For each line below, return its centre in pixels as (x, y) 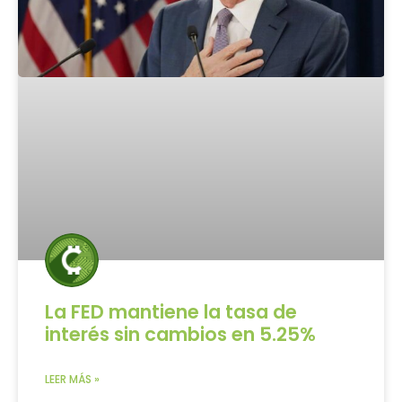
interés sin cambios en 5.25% (180, 335)
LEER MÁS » (72, 380)
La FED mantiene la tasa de (171, 312)
